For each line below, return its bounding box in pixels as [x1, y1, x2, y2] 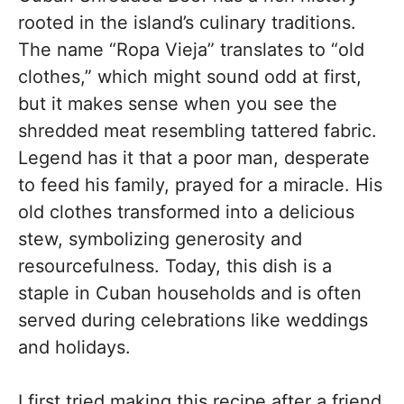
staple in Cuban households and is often [18, 282, 362, 304]
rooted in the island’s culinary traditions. [18, 12, 356, 33]
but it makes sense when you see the [18, 93, 337, 115]
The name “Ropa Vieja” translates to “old [18, 39, 364, 60]
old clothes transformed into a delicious [18, 201, 354, 223]
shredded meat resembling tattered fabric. [18, 120, 377, 142]
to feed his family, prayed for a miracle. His [18, 174, 382, 196]
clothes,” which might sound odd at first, [18, 66, 362, 87]
